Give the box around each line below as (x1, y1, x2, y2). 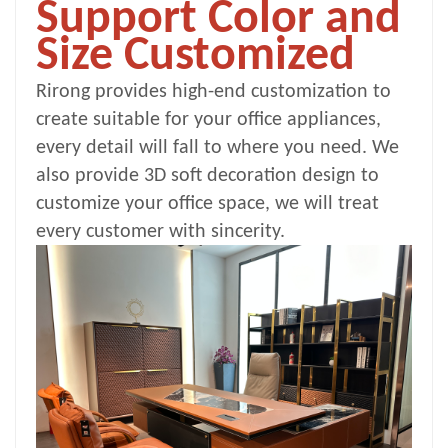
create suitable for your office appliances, (36, 109, 381, 130)
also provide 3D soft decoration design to (36, 165, 379, 186)
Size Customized (36, 32, 355, 81)
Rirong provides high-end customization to (36, 81, 391, 102)
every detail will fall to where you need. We (36, 137, 399, 158)
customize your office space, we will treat (36, 193, 379, 214)
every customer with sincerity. (36, 221, 285, 242)
